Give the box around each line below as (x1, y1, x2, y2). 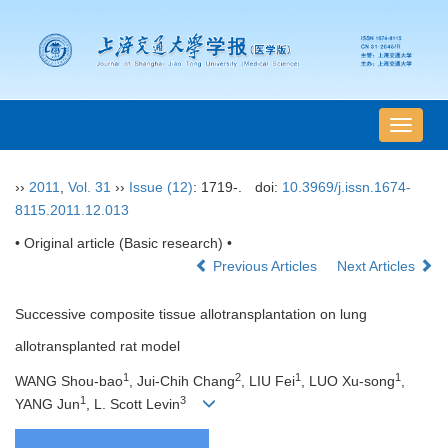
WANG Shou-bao (15, 373, 123, 390)
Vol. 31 (68, 179, 111, 196)
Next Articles (337, 258, 419, 275)
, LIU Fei (241, 373, 295, 390)
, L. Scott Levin (86, 396, 180, 413)
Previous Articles (209, 258, 321, 275)
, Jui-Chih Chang (129, 373, 235, 390)
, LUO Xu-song (301, 373, 395, 390)
